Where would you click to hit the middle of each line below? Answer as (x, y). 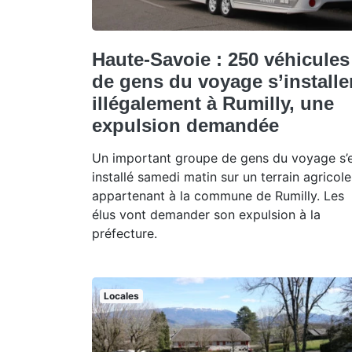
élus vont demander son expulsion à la (206, 214)
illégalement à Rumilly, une (213, 103)
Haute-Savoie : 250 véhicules (221, 59)
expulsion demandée (185, 125)
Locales (121, 295)
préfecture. (125, 233)
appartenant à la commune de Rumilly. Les (218, 195)
